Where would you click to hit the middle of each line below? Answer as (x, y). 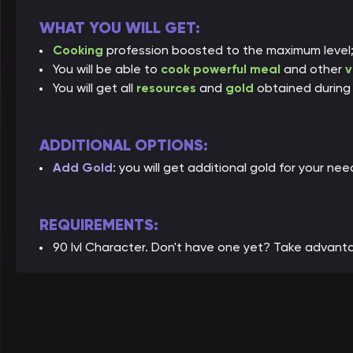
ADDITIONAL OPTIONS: (124, 145)
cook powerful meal (222, 69)
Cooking (80, 50)
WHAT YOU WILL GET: (120, 28)
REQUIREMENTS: (99, 225)
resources (166, 88)
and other (314, 69)
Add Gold (83, 167)
